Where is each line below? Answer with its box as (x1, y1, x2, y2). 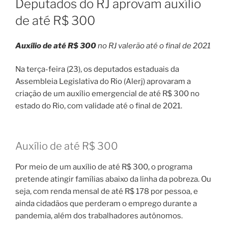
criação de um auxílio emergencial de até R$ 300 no (15, 89, 199, 99)
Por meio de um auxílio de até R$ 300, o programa (15, 162, 192, 172)
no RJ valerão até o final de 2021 (96, 41, 211, 50)
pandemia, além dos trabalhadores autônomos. (15, 211, 183, 220)
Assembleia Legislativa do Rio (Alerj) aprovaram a (15, 77, 191, 87)
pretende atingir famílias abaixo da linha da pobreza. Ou (15, 174, 211, 184)
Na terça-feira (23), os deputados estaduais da (15, 65, 179, 74)
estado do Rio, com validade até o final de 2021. (15, 101, 182, 111)
